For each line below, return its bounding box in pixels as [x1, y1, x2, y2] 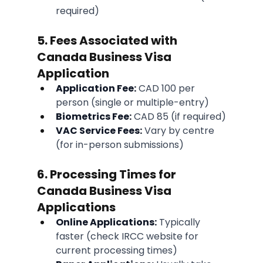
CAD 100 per [136, 82, 197, 96]
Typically [156, 215, 203, 230]
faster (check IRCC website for [55, 230, 201, 244]
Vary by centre [141, 124, 217, 138]
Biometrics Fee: [55, 110, 131, 124]
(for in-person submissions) [55, 138, 184, 152]
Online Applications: [55, 215, 157, 230]
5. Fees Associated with [36, 32, 180, 49]
